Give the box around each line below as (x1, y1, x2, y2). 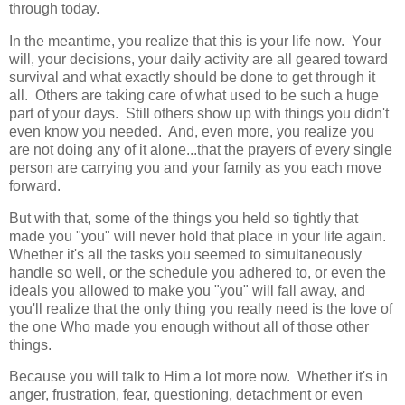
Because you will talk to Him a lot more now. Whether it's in (9, 369, 388, 385)
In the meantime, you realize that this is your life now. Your (9, 33, 381, 49)
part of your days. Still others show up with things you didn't (9, 105, 389, 121)
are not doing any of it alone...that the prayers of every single (9, 141, 392, 157)
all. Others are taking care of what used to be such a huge (9, 87, 379, 103)
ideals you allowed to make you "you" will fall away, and (9, 282, 365, 298)
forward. (9, 177, 61, 193)
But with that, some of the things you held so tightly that (9, 210, 358, 226)
